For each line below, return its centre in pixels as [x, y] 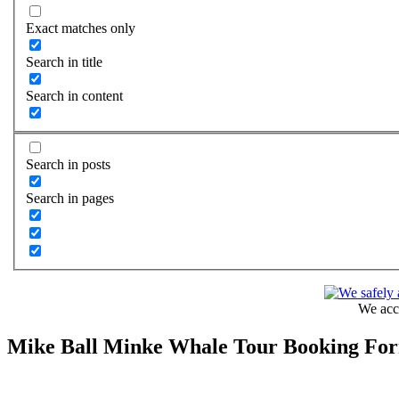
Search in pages [70, 199]
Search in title [64, 61]
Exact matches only [81, 28]
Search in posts [68, 165]
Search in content [74, 95]
